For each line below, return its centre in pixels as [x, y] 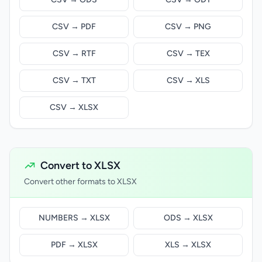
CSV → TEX [188, 54]
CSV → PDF [74, 27]
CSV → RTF [74, 54]
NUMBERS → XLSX [74, 218]
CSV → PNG [188, 27]
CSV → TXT [74, 80]
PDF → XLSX [74, 245]
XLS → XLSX [188, 245]
